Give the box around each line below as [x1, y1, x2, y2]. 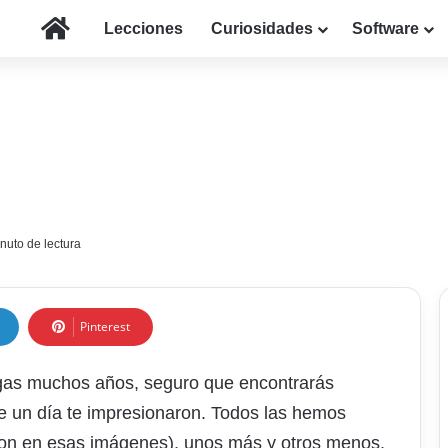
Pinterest [80, 318, 130, 336]
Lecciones [104, 20, 183, 37]
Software [352, 20, 419, 37]
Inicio [69, 19, 110, 36]
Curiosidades [211, 20, 313, 37]
